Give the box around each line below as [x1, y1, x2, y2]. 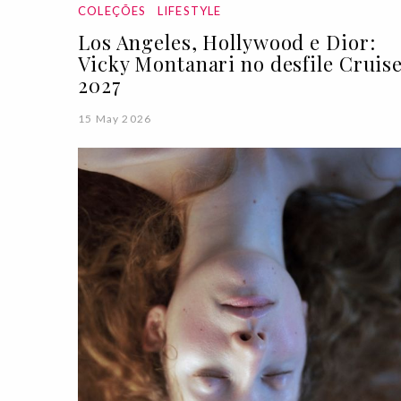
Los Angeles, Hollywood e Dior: [78, 28, 376, 55]
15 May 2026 [78, 111, 152, 125]
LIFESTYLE [157, 3, 222, 18]
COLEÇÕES [78, 3, 147, 18]
